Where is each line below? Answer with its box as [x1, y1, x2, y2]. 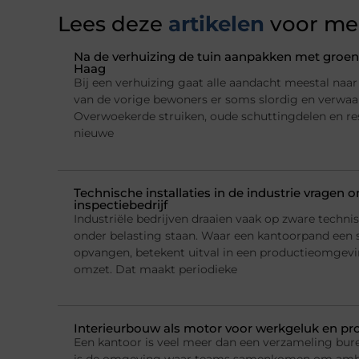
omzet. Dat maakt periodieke [74, 261, 237, 276]
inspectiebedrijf [74, 196, 167, 212]
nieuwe [74, 126, 114, 141]
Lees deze [58, 11, 163, 38]
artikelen [163, 11, 264, 38]
